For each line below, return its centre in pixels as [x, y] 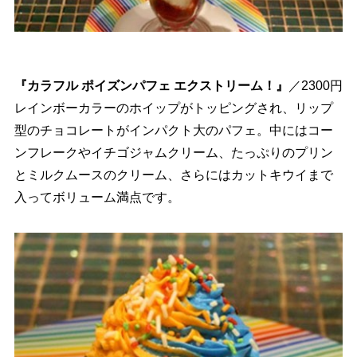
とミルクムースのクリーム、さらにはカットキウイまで [173, 175]
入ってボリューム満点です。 [97, 198]
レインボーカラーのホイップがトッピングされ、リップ [173, 108]
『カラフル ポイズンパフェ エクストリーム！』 [151, 86]
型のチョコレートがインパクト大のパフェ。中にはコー [173, 131]
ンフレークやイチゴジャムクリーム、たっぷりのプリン [173, 153]
